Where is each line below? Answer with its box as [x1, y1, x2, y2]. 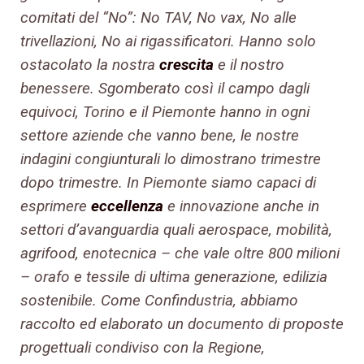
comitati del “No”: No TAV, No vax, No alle [20, 8, 297, 28]
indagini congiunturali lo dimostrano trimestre [20, 149, 321, 169]
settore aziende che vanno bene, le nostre [20, 126, 299, 145]
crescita [159, 55, 214, 75]
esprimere [20, 197, 91, 216]
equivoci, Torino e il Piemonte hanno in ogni [20, 102, 310, 122]
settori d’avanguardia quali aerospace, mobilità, [20, 220, 332, 240]
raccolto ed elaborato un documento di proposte [20, 314, 344, 334]
